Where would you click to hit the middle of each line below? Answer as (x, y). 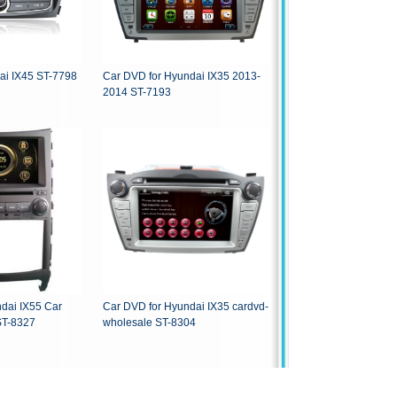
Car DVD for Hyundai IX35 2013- (182, 77)
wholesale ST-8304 (149, 323)
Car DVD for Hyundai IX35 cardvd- (186, 307)
